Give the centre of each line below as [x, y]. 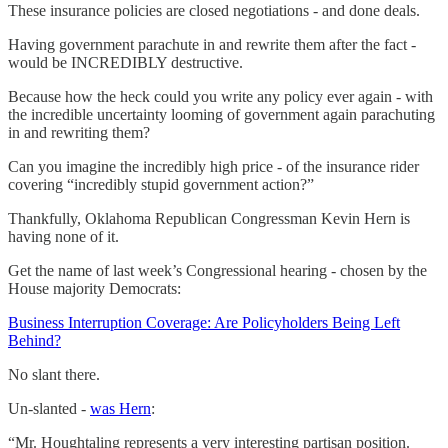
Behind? [34, 340]
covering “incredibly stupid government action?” [161, 184]
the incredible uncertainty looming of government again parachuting [221, 114]
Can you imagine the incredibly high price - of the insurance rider [213, 166]
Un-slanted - [49, 408]
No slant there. [54, 374]
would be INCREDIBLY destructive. [125, 62]
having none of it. [63, 236]
